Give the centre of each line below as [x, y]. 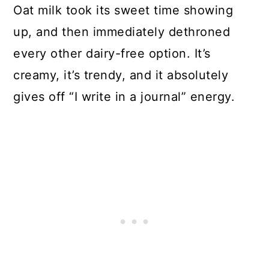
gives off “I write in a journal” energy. [126, 97]
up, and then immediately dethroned [122, 32]
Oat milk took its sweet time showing [123, 11]
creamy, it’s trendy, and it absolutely [121, 75]
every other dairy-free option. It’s [112, 54]
